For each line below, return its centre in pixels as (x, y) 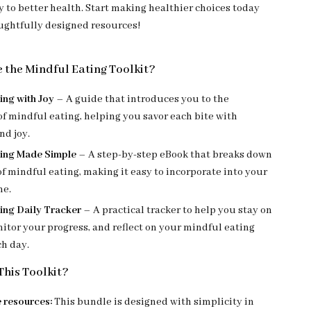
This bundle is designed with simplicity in (153, 302)
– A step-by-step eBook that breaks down (175, 155)
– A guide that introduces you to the (142, 99)
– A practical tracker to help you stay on (177, 210)
